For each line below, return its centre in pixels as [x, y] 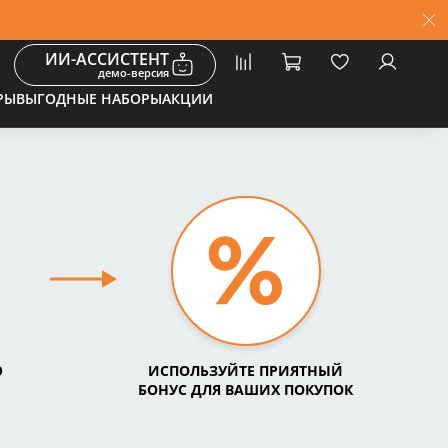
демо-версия [133, 72]
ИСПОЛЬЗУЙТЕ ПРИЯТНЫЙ [246, 370]
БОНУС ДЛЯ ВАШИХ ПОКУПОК [246, 389]
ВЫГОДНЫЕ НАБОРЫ [88, 99]
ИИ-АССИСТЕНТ [107, 58]
